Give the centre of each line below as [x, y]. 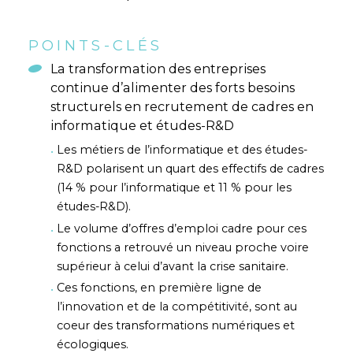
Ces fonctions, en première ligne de [159, 288]
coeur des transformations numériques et [175, 326]
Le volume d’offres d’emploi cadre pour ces [181, 228]
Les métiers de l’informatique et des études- [182, 149]
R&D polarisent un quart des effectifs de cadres [190, 168]
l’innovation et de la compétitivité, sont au [176, 307]
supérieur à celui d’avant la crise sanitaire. [172, 266]
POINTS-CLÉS [95, 45]
